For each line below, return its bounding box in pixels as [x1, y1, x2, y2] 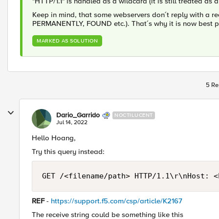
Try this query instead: [32, 147, 105, 156]
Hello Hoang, [32, 133, 76, 142]
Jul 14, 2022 [56, 119, 88, 126]
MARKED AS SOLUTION [37, 38, 98, 44]
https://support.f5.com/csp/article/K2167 [51, 197, 182, 205]
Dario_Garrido [56, 111, 100, 119]
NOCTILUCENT [114, 112, 153, 118]
